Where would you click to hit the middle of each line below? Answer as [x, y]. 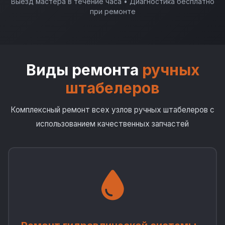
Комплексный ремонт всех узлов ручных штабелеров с [113, 110]
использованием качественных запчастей [113, 124]
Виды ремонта [84, 70]
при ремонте [113, 11]
